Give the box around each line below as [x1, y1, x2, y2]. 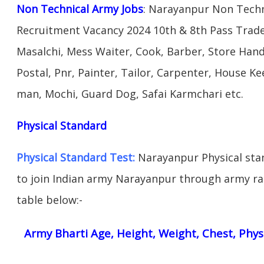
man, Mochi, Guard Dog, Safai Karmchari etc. [16, 86, 243, 101]
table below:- [16, 192, 82, 207]
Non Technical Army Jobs [16, 1, 143, 16]
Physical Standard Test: [16, 150, 135, 164]
